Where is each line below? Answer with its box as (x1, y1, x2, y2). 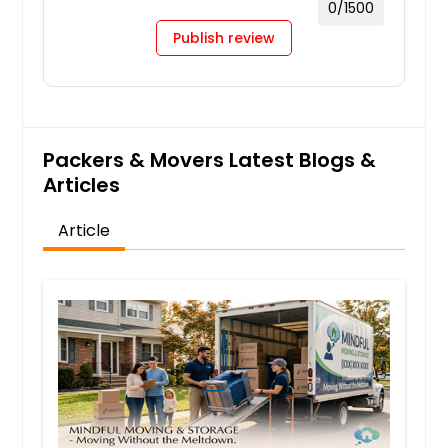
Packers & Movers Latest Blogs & (43, 145, 377, 174)
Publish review (173, 27, 275, 48)
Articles (43, 170, 121, 199)
